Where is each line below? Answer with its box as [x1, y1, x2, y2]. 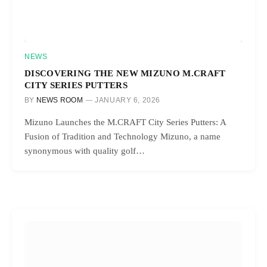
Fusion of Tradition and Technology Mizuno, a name [24, 131, 221, 141]
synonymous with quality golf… [24, 145, 145, 156]
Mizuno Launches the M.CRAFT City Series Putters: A [24, 117, 226, 127]
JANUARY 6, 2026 [95, 95, 161, 104]
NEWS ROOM [36, 95, 83, 104]
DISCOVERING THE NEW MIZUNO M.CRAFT [24, 67, 226, 78]
